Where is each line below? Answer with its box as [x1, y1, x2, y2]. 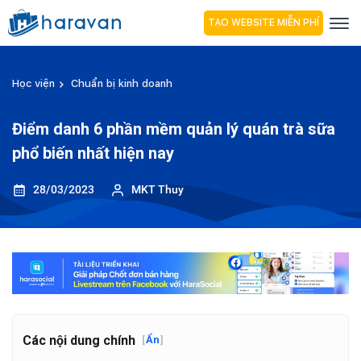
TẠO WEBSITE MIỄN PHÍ [208, 16, 319, 28]
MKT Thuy [131, 183, 184, 196]
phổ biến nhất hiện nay [12, 143, 174, 163]
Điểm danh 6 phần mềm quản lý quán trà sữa [12, 119, 335, 139]
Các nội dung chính [23, 332, 135, 348]
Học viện [12, 77, 55, 89]
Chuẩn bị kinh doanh [71, 77, 172, 89]
